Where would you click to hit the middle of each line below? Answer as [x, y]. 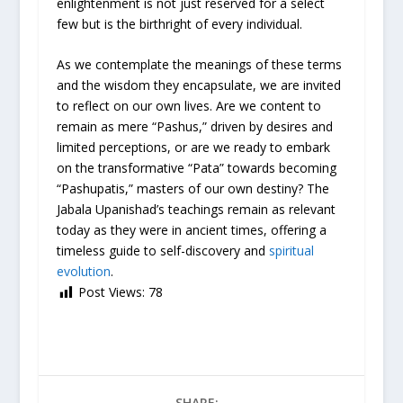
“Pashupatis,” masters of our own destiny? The [193, 189]
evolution [83, 272]
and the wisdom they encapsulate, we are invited [198, 85]
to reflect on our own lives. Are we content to [188, 106]
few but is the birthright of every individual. [179, 24]
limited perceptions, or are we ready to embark [193, 148]
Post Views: [111, 292]
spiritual [291, 251]
